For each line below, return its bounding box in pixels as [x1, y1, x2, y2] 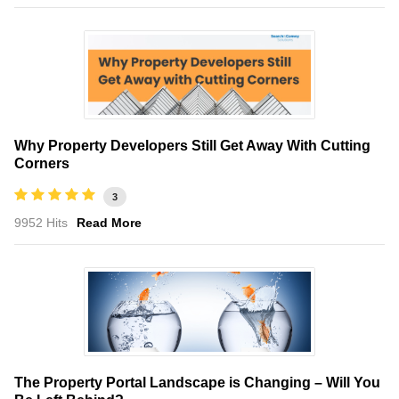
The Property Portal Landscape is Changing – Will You [14, 374, 380, 390]
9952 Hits [14, 215, 68, 230]
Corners [14, 155, 69, 171]
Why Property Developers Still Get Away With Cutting [14, 137, 370, 153]
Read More [77, 215, 142, 230]
